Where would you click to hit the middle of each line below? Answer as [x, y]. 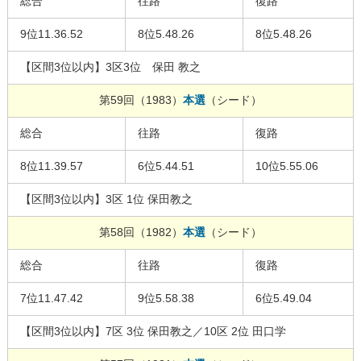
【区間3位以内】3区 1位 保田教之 [106, 199]
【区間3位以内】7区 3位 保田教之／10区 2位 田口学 [153, 332]
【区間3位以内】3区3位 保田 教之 [110, 67]
